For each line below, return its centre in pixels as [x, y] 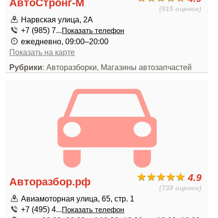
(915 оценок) [181, 9]
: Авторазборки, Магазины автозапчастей [117, 67]
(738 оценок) [181, 188]
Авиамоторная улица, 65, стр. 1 [78, 199]
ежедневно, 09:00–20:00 [65, 41]
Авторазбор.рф [50, 182]
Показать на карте [42, 52]
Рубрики [26, 67]
